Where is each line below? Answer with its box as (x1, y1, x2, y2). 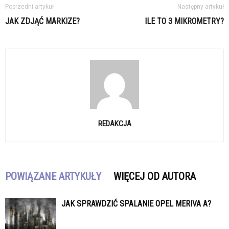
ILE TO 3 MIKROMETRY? (145, 16, 224, 27)
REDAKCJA (98, 119, 131, 129)
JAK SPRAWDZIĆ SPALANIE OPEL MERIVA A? (61, 199, 211, 209)
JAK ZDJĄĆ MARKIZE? (5, 16, 80, 27)
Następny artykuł (177, 3, 224, 11)
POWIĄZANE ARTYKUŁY (5, 170, 101, 183)
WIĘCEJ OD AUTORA (113, 170, 196, 183)
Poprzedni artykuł (5, 3, 54, 11)
